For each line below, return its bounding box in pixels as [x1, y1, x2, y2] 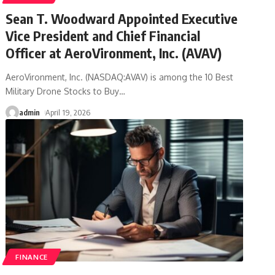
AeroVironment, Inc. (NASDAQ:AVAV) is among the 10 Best [6, 71, 234, 82]
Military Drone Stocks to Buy [6, 85, 120, 96]
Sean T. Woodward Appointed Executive [6, 9, 238, 27]
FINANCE [15, 252, 48, 261]
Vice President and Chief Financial [6, 26, 201, 44]
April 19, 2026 [45, 107, 91, 117]
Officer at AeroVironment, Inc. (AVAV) [6, 44, 222, 61]
